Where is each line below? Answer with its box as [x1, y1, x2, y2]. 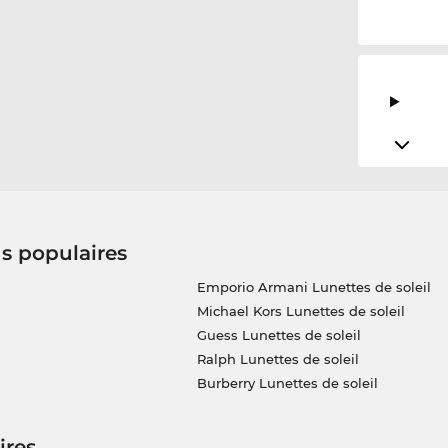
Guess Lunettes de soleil [196, 327, 361, 344]
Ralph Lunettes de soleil [196, 351, 359, 368]
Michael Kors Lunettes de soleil [196, 303, 405, 320]
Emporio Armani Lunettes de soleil [196, 279, 431, 296]
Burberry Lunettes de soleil [196, 375, 378, 392]
